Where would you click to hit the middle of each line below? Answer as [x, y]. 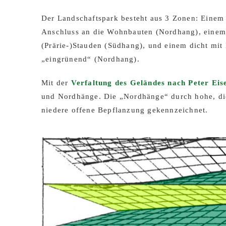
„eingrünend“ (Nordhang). [91, 59]
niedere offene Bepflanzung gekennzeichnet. [125, 110]
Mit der [56, 83]
